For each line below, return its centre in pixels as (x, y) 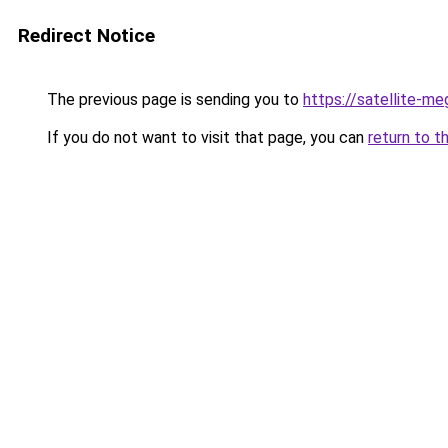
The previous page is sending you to (173, 99)
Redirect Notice (86, 35)
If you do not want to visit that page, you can (205, 137)
